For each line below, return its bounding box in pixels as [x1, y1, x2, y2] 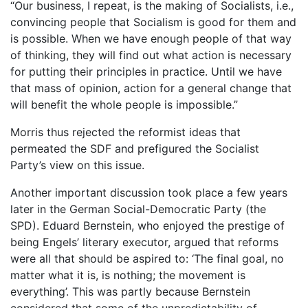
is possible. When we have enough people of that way [10, 31, 291, 45]
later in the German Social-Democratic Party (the [10, 201, 266, 216]
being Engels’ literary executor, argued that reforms [10, 234, 278, 249]
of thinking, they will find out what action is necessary [10, 47, 291, 62]
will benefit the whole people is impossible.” [10, 97, 238, 111]
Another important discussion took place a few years [10, 185, 287, 199]
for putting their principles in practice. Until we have [10, 64, 282, 78]
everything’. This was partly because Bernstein [10, 284, 250, 298]
